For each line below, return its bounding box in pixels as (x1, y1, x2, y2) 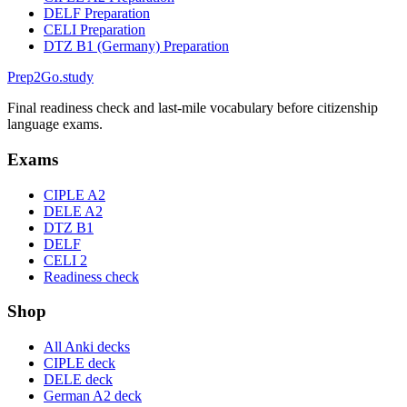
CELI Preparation (44, 22, 145, 38)
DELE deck (44, 372, 113, 387)
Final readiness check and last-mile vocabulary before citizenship (7, 100, 378, 116)
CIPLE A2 (44, 186, 105, 203)
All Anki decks (44, 339, 130, 354)
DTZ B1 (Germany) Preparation (44, 38, 229, 55)
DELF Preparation (44, 5, 150, 22)
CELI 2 (44, 252, 87, 268)
